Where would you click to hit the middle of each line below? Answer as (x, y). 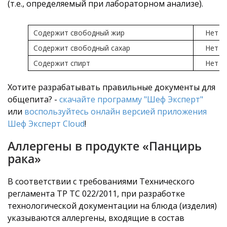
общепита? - (33, 100)
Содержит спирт (62, 63)
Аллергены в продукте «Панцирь (105, 146)
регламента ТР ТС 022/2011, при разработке (96, 194)
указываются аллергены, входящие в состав (96, 218)
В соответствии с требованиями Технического (101, 182)
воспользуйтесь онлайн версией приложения (116, 112)
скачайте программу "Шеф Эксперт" (131, 100)
